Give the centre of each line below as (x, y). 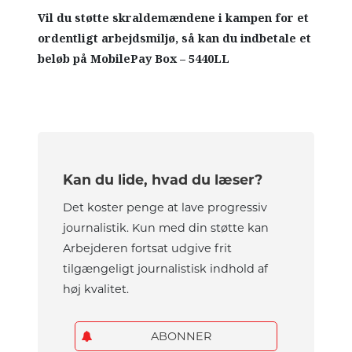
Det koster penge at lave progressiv (165, 208)
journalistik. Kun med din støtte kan (166, 228)
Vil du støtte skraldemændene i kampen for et (174, 18)
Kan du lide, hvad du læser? (163, 180)
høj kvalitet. (96, 290)
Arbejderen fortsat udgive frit (148, 249)
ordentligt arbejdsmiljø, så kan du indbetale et (175, 39)
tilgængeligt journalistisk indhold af (166, 269)
